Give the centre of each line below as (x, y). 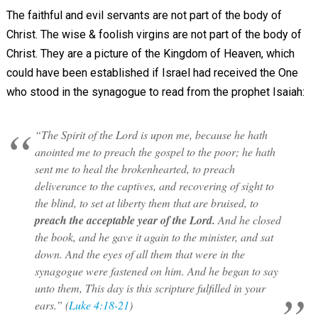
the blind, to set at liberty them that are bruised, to (146, 202)
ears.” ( (51, 305)
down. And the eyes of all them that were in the (139, 253)
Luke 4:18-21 (99, 305)
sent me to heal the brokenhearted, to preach (135, 168)
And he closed (248, 219)
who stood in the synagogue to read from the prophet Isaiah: (155, 92)
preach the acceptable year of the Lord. (125, 220)
